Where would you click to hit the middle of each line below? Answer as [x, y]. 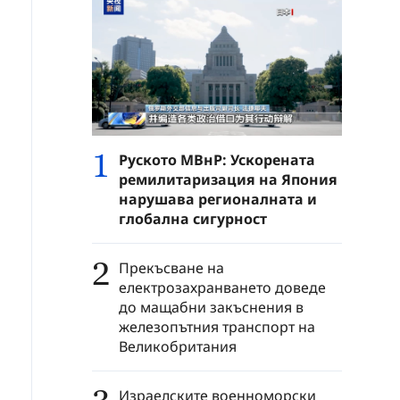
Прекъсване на [171, 267]
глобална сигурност [193, 218]
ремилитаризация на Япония [228, 179]
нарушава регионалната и [218, 199]
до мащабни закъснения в [211, 307]
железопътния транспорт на [217, 326]
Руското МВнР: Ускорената [217, 159]
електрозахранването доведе [222, 287]
